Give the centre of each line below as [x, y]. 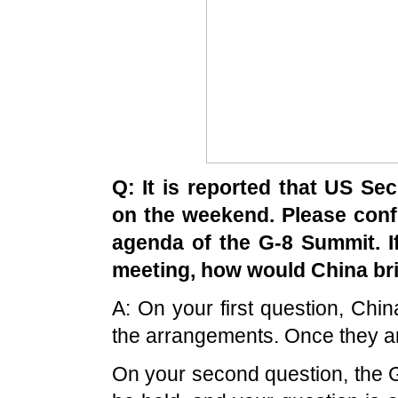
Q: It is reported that [218, 187]
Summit [338, 243]
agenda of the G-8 [206, 243]
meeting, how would [211, 270]
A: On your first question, [231, 308]
